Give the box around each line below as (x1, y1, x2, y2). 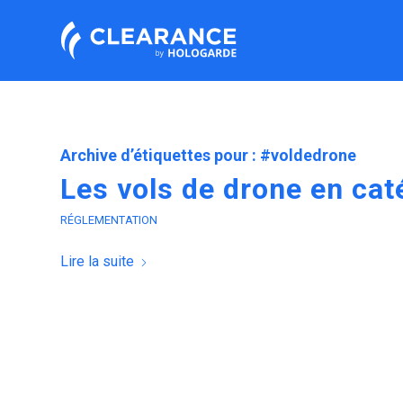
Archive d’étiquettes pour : (60, 146, 260, 165)
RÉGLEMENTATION (60, 213, 157, 227)
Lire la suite (60, 253, 134, 271)
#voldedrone (260, 146, 356, 165)
